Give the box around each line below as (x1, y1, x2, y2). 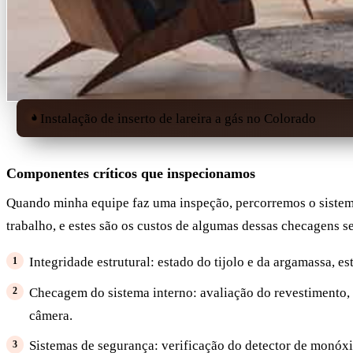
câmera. (28, 307, 72, 323)
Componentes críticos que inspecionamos (6, 165, 255, 181)
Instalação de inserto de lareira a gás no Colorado (39, 110, 316, 126)
